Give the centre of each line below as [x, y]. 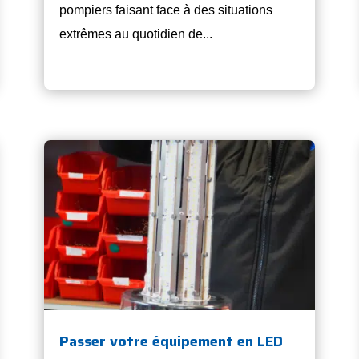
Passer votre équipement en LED [171, 342]
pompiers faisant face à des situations [165, 10]
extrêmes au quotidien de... [135, 34]
